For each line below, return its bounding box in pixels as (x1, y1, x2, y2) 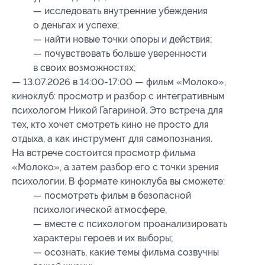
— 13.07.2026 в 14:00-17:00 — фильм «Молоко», (12, 76, 226, 88)
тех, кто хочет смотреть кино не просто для (12, 119, 209, 131)
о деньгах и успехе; (33, 20, 119, 31)
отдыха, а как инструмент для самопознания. (12, 133, 212, 145)
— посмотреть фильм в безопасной (33, 190, 191, 202)
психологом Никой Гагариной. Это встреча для (12, 105, 223, 117)
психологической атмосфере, (33, 204, 167, 216)
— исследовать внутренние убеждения (33, 5, 208, 17)
